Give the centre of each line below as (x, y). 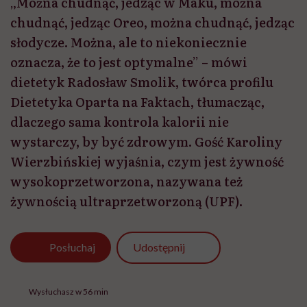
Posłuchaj (73, 247)
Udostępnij (159, 247)
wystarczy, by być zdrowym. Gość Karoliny (146, 142)
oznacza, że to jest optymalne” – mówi (129, 62)
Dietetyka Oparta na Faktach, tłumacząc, (137, 102)
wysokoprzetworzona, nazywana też (126, 182)
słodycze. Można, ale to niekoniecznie (128, 42)
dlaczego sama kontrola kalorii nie (120, 122)
